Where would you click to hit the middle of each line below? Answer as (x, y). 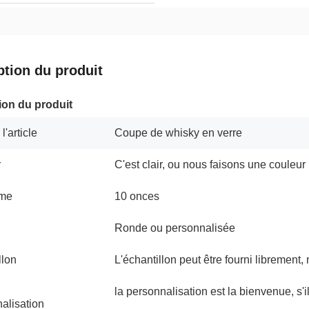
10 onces (137, 196)
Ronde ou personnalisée (175, 228)
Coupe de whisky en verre (178, 133)
